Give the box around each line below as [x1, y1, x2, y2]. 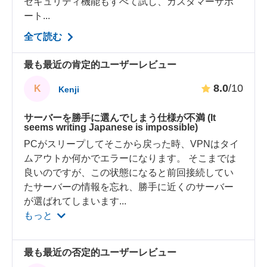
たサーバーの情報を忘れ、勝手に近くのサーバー [24, 182, 234, 193]
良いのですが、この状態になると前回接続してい [24, 167, 234, 178]
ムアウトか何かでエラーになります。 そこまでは [24, 153, 237, 164]
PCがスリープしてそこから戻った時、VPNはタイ [24, 139, 240, 150]
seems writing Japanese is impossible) [24, 122, 198, 133]
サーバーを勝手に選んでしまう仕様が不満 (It [24, 113, 216, 123]
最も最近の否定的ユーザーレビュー [24, 247, 177, 257]
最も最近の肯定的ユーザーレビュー [24, 60, 177, 70]
